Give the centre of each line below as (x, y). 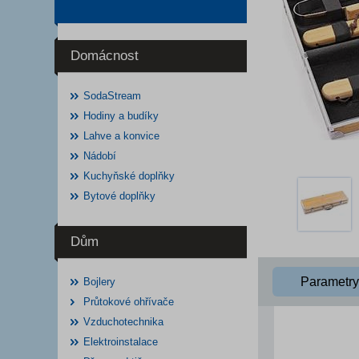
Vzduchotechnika (123, 322)
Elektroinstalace (121, 342)
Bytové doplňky (119, 196)
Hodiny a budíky (121, 116)
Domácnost (105, 56)
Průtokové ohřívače (129, 302)
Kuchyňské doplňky (129, 176)
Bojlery (99, 282)
